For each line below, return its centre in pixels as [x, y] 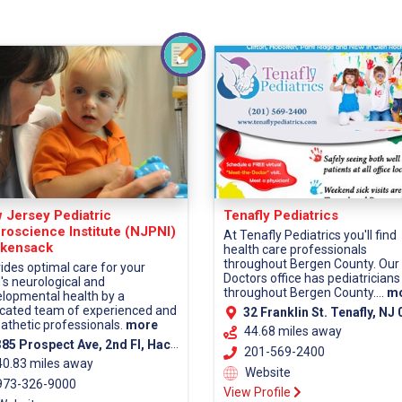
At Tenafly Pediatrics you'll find [310, 236]
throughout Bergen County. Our [311, 264]
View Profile [258, 392]
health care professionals [295, 250]
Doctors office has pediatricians [312, 279]
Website [267, 372]
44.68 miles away [293, 332]
